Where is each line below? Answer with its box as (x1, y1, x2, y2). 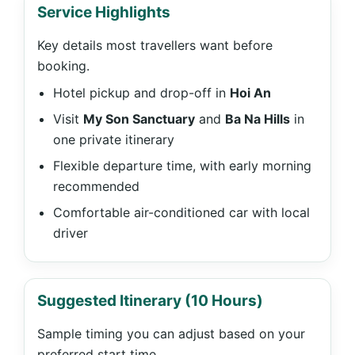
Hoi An (230, 85, 271, 101)
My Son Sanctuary (83, 111, 195, 127)
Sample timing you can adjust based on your (37, 326, 305, 342)
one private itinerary (53, 132, 174, 147)
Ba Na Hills (225, 111, 290, 127)
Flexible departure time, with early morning (53, 158, 311, 174)
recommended (53, 178, 139, 194)
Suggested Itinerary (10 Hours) (37, 292, 263, 310)
